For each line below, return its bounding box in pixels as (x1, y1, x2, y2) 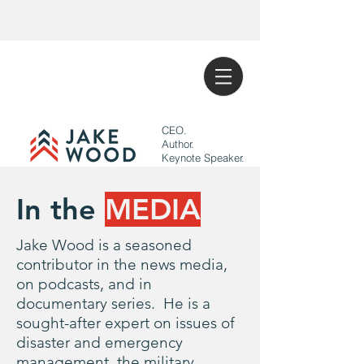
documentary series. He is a (16, 294, 210, 313)
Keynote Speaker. (162, 151, 245, 164)
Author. (162, 137, 194, 150)
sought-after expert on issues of (16, 314, 235, 332)
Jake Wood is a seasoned (16, 236, 192, 254)
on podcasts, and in (16, 275, 152, 293)
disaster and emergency (16, 333, 183, 352)
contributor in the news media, (16, 255, 227, 274)
